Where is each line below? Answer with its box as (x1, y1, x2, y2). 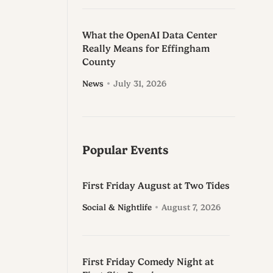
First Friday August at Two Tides (82, 180, 230, 192)
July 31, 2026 (113, 79, 166, 89)
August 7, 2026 (161, 202, 221, 213)
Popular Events (82, 143, 168, 158)
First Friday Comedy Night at (82, 257, 214, 268)
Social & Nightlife (82, 202, 152, 213)
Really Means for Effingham (82, 43, 210, 55)
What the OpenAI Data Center (82, 30, 217, 41)
